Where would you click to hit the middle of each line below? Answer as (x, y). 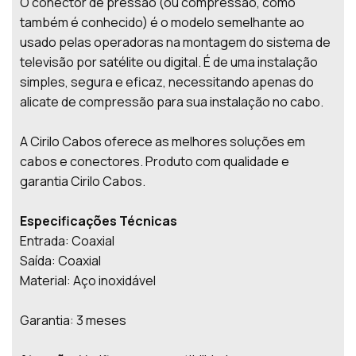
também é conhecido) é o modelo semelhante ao (162, 22)
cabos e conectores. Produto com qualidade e (155, 161)
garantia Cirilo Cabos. (83, 181)
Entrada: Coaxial (67, 240)
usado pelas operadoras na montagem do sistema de (175, 42)
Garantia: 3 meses (73, 320)
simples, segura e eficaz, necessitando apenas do (167, 81)
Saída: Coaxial (60, 260)
